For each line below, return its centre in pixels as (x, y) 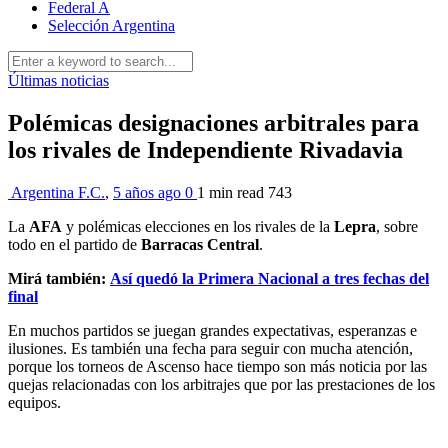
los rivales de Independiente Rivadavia (205, 149)
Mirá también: (59, 278)
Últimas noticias (58, 80)
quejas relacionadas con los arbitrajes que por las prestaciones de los (221, 384)
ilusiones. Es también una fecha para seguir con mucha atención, (210, 348)
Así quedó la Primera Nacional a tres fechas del (269, 278)
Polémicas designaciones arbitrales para (213, 122)
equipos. (34, 402)
